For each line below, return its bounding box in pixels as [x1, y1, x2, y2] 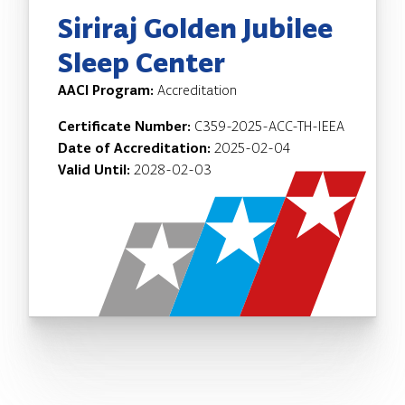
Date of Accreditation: [58, 138, 214, 156]
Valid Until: [58, 160, 134, 178]
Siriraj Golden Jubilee [58, 10, 333, 45]
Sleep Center [58, 44, 225, 80]
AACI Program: [58, 80, 157, 99]
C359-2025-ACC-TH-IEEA [194, 117, 344, 135]
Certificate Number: [58, 117, 194, 135]
